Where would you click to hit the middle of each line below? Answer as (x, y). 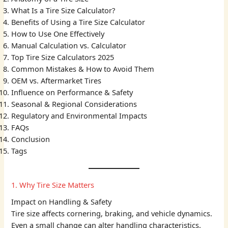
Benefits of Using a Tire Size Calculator (78, 22)
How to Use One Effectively (58, 34)
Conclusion (31, 139)
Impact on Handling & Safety (62, 202)
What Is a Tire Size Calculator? (63, 10)
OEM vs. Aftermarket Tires (56, 81)
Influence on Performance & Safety (72, 92)
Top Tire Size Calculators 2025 (63, 57)
